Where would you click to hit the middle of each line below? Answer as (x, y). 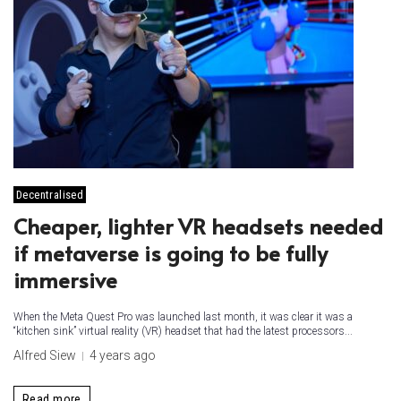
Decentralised (50, 195)
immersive (65, 280)
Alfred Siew (45, 355)
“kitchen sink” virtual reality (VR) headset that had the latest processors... (183, 331)
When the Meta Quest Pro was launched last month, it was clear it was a (183, 317)
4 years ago (123, 355)
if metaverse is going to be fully (171, 253)
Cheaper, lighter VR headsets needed (198, 226)
